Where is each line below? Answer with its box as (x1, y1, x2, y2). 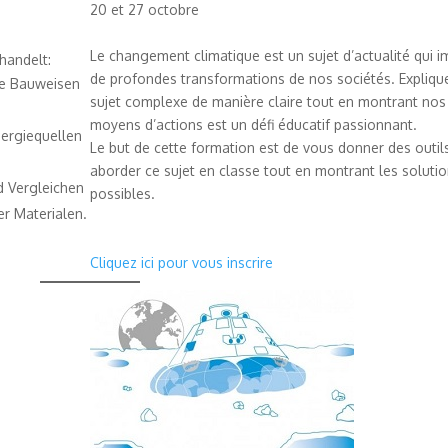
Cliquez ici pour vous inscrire (89, 253, 273, 271)
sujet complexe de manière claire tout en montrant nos (89, 92, 446, 110)
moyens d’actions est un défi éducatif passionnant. (89, 115, 417, 133)
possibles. (89, 184, 155, 202)
